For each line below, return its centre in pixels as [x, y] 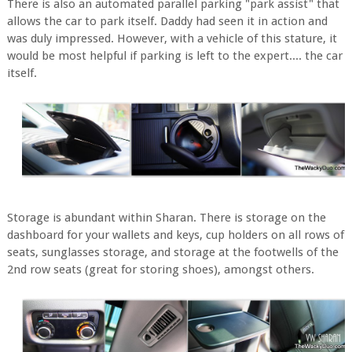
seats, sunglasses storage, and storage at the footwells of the [172, 252]
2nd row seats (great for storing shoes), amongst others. [160, 269]
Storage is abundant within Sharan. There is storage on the [166, 218]
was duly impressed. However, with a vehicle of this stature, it [172, 38]
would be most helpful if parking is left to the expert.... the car [174, 55]
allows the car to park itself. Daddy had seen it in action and [167, 21]
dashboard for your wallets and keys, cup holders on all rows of [175, 235]
